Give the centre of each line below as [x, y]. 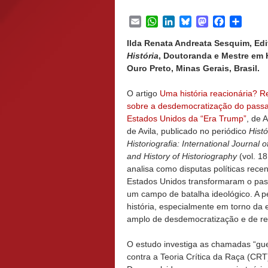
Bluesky [208, 21]
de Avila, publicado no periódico [188, 131]
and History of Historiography [183, 156]
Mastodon [229, 21]
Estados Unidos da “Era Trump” [187, 118]
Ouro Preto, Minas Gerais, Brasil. [193, 68]
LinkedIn [193, 21]
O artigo [143, 93]
